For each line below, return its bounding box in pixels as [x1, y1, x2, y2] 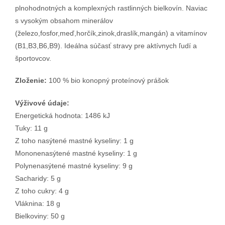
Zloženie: [15, 76, 49, 85]
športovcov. [15, 54, 51, 62]
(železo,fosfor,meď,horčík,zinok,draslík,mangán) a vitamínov [15, 29, 207, 37]
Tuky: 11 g [15, 124, 48, 133]
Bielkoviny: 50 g [15, 212, 65, 220]
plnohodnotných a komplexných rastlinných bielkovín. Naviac [15, 4, 207, 12]
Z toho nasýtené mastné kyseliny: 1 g [15, 137, 134, 145]
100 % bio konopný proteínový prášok [49, 76, 169, 85]
